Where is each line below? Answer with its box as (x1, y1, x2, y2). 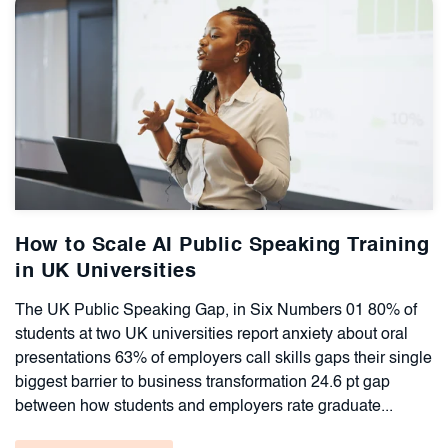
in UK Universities (15, 261, 196, 282)
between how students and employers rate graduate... (15, 398, 393, 415)
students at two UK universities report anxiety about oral (15, 326, 408, 343)
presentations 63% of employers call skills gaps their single (15, 350, 432, 367)
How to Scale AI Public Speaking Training (15, 235, 429, 256)
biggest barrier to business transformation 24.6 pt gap (15, 374, 390, 391)
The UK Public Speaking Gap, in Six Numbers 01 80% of (15, 302, 417, 319)
